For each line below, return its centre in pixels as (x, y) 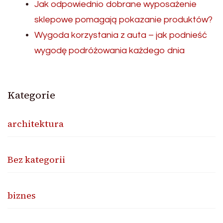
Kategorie (31, 95)
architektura (36, 123)
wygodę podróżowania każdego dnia (110, 50)
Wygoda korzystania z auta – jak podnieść (121, 35)
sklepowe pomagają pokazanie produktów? (123, 19)
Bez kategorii (36, 159)
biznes (22, 195)
